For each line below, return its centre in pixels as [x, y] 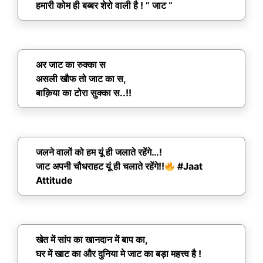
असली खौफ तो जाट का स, [81, 79]
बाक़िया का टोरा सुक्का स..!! [84, 93]
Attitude [54, 181]
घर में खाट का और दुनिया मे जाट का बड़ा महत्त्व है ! [119, 254]
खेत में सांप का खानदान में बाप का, [92, 240]
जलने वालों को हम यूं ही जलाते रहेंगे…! [99, 152]
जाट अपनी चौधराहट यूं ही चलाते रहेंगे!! [100, 166]
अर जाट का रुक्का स [71, 65]
